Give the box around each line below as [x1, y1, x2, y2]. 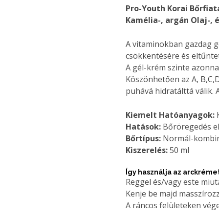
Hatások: [126, 121, 161, 132]
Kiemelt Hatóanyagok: [126, 109, 215, 120]
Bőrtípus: [126, 132, 161, 144]
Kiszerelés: [126, 144, 168, 155]
